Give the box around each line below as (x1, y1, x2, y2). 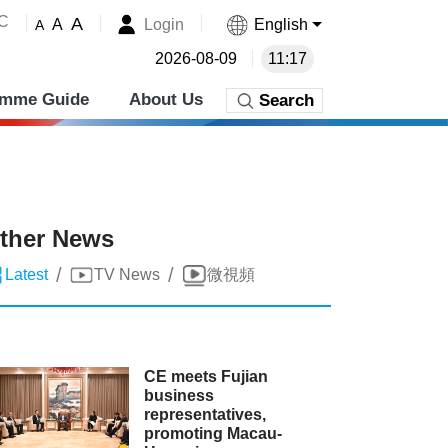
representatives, (144, 406, 267, 423)
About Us (129, 90, 203, 109)
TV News (94, 266, 160, 283)
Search (259, 91, 314, 110)
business (144, 387, 215, 404)
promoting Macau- (144, 425, 283, 442)
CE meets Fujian (144, 368, 269, 385)
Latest (5, 266, 48, 283)
